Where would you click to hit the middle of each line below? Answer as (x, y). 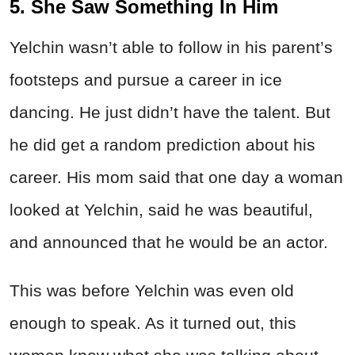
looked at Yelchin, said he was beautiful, (161, 210)
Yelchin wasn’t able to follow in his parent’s (171, 48)
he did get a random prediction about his (162, 145)
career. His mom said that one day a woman (176, 177)
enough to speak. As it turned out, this (153, 323)
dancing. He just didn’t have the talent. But (170, 113)
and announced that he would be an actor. (171, 242)
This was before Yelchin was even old (152, 291)
